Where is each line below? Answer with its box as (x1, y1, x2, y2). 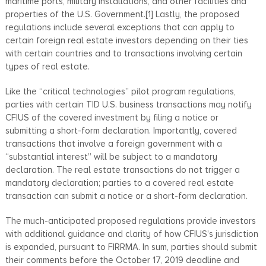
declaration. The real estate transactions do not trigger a (5, 164, 240, 175)
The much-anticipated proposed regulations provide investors (5, 215, 256, 226)
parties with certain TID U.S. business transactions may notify (5, 99, 252, 110)
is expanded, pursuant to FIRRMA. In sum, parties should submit (5, 241, 257, 252)
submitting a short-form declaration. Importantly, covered (5, 125, 237, 136)
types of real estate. (5, 61, 90, 72)
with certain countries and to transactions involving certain (5, 47, 242, 59)
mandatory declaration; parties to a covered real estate (5, 177, 234, 188)
